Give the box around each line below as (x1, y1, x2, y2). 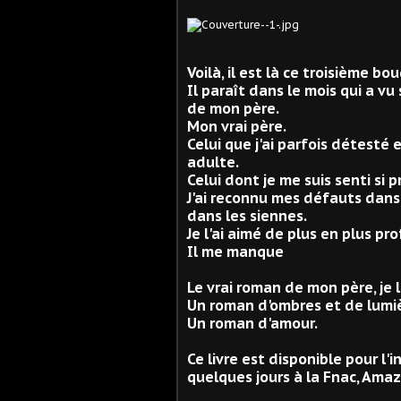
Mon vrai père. (187, 116, 286, 135)
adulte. (187, 152, 239, 171)
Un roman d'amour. (187, 313, 318, 332)
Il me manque (187, 242, 287, 260)
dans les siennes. (187, 206, 307, 225)
